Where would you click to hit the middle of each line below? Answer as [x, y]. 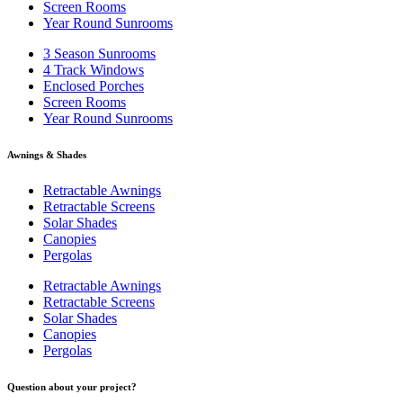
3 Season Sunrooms [99, 53]
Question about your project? [72, 386]
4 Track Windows [94, 69]
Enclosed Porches [94, 85]
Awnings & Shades [47, 154]
